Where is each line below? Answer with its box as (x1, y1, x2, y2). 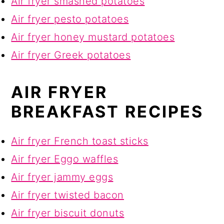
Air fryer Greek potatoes (11, 49, 131, 61)
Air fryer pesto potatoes (11, 13, 129, 25)
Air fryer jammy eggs (11, 171, 113, 183)
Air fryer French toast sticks (11, 135, 148, 147)
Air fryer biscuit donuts (11, 207, 124, 219)
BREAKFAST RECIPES (11, 102, 204, 122)
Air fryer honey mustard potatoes (11, 31, 175, 43)
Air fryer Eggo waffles (11, 153, 118, 165)
